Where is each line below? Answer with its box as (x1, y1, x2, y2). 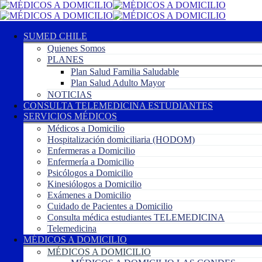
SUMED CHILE (23, 31, 87, 41)
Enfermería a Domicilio (47, 157, 134, 167)
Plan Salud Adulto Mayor (71, 78, 165, 88)
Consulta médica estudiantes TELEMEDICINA (47, 212, 225, 222)
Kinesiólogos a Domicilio (47, 179, 142, 189)
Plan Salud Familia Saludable (71, 67, 179, 77)
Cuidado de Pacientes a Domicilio (47, 201, 173, 211)
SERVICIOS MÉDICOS (23, 111, 117, 121)
